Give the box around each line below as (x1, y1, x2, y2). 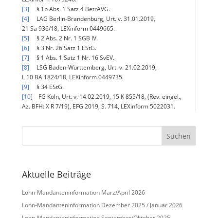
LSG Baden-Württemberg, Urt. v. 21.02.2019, (29, 63, 157, 72)
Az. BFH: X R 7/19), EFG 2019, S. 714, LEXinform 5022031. (21, 102, 175, 110)
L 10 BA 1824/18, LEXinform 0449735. (21, 73, 124, 81)
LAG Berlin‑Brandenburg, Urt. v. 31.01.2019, (29, 15, 155, 23)
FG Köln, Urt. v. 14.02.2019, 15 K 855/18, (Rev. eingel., (32, 92, 182, 101)
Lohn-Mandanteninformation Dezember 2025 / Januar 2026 (21, 201, 182, 210)
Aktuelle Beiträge (21, 168, 91, 181)
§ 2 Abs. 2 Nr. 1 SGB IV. (29, 34, 98, 42)
